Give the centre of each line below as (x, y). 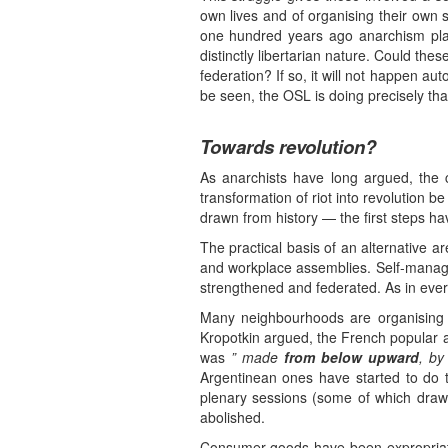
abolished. (232, 417)
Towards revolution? (287, 147)
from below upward (351, 357)
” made (254, 357)
